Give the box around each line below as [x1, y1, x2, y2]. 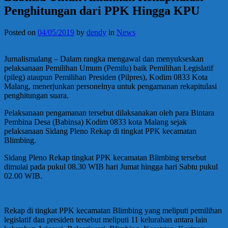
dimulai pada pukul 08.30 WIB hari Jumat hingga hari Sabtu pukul [4, 162, 218, 171]
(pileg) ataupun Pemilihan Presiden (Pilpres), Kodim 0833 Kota [4, 72, 208, 81]
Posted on [4, 27, 38, 37]
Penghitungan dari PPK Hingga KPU [4, 4, 199, 17]
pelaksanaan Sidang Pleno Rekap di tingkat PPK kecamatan [4, 126, 196, 135]
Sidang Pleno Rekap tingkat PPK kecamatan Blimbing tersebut [4, 153, 206, 162]
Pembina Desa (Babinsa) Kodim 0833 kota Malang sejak [4, 117, 187, 126]
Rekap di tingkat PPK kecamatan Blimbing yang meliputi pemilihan [4, 206, 222, 215]
